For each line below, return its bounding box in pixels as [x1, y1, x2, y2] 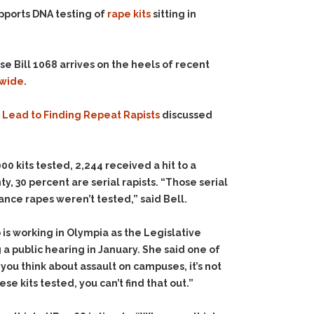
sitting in [151, 8, 196, 20]
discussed [160, 109, 212, 121]
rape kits [107, 8, 151, 20]
